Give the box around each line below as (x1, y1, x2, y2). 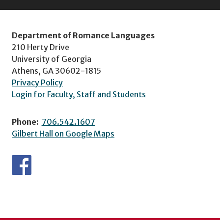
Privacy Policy (12, 78, 63, 88)
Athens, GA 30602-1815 (12, 66, 101, 76)
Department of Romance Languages (12, 30, 155, 41)
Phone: (12, 117, 39, 127)
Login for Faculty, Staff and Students (12, 89, 146, 100)
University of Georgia (12, 54, 91, 64)
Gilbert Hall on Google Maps (12, 129, 114, 139)
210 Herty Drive (12, 42, 69, 53)
